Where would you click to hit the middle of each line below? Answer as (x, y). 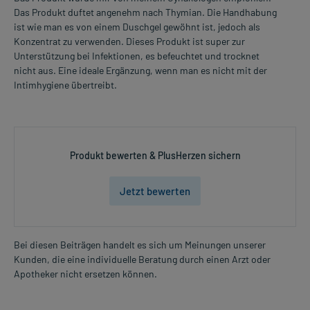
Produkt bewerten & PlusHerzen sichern (155, 156)
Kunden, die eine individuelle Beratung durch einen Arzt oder (142, 259)
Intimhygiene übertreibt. (65, 85)
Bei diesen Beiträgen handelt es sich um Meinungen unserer (140, 245)
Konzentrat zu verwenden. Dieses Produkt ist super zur (129, 42)
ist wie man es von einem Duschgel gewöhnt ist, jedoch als (137, 27)
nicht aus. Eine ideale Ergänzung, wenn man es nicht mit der (140, 71)
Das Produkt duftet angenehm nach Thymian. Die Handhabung (145, 12)
